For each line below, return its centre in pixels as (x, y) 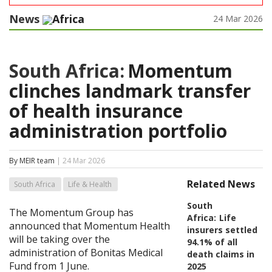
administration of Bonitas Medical (86, 253)
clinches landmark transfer (130, 91)
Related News (221, 184)
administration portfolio (118, 131)
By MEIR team (32, 161)
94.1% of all (212, 242)
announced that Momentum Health (90, 226)
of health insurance (96, 111)
